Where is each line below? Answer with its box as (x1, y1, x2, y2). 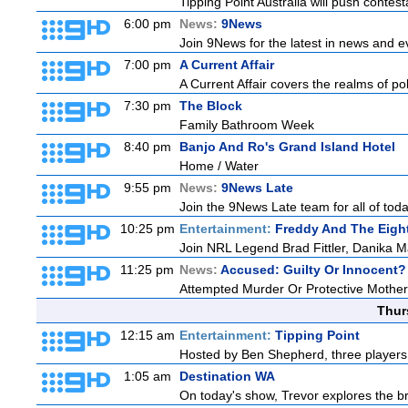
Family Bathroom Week (179, 117, 314, 132)
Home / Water (179, 158, 259, 173)
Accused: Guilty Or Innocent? (220, 262, 406, 277)
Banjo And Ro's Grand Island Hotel (179, 139, 395, 154)
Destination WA (179, 369, 275, 383)
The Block (179, 98, 242, 113)
